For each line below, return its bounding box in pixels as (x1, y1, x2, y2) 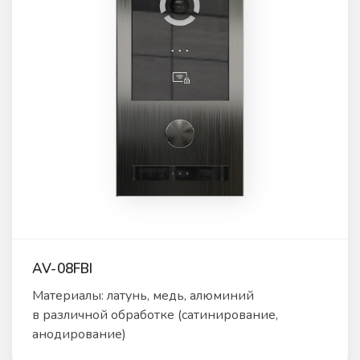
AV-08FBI (32, 259, 93, 278)
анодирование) (32, 325, 126, 343)
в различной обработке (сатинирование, (32, 305, 278, 324)
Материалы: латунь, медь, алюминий (32, 286, 254, 305)
